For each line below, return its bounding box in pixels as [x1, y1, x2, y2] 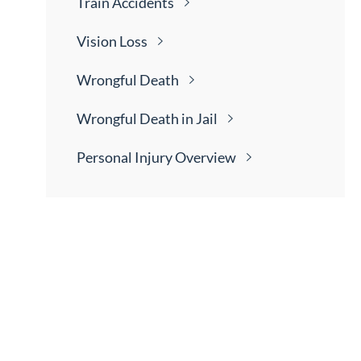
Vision [77, 32, 120, 51]
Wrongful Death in [77, 110, 197, 128]
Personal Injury [77, 148, 176, 167]
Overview [175, 148, 237, 167]
